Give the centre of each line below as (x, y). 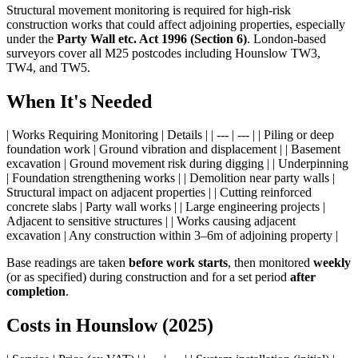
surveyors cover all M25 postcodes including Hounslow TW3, (163, 53)
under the (32, 38)
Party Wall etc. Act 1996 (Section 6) (152, 38)
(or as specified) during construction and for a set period (148, 277)
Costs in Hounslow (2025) (110, 326)
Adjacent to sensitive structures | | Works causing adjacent (151, 221)
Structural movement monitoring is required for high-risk (149, 10)
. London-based (286, 38)
